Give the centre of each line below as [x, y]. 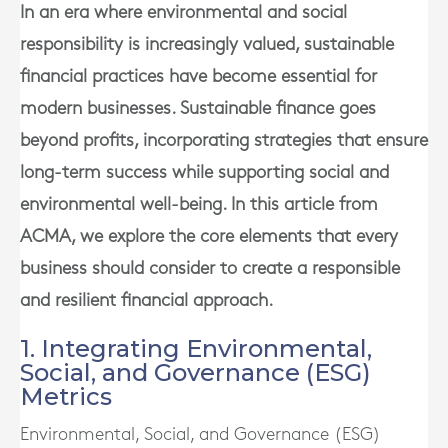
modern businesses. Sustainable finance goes [198, 108]
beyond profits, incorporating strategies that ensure [224, 140]
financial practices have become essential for [198, 76]
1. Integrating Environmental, [196, 348]
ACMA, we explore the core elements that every [209, 236]
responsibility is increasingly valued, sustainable [207, 44]
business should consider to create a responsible [210, 268]
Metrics [66, 396]
